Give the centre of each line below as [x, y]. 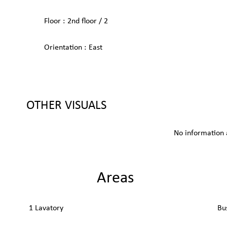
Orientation [64, 48]
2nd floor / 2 [88, 21]
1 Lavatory [46, 208]
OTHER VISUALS [66, 106]
